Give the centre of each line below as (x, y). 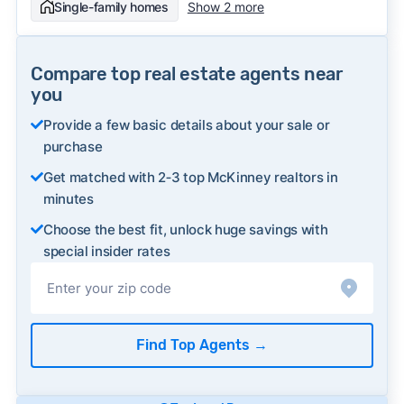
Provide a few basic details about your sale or (186, 124)
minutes (68, 198)
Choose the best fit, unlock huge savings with (185, 229)
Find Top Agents (195, 344)
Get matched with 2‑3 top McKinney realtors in (190, 177)
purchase (73, 146)
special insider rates (106, 251)
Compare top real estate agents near (186, 73)
